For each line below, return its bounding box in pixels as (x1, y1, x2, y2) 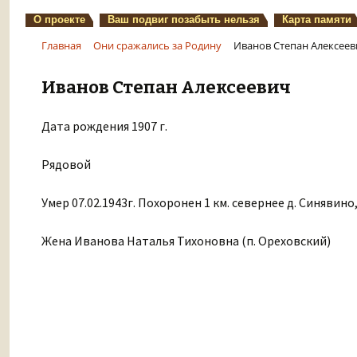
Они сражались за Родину (93, 38, 222, 53)
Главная (41, 38, 81, 53)
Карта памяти (282, 14, 351, 25)
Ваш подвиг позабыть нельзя (108, 14, 260, 25)
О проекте (33, 14, 85, 25)
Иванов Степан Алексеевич (41, 76, 291, 98)
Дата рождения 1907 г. (41, 118, 167, 134)
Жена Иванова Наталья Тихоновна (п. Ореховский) (41, 233, 331, 249)
